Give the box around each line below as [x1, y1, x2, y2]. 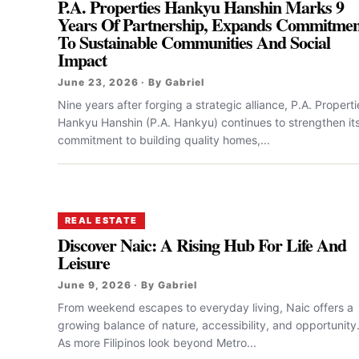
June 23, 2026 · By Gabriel [58, 75, 204, 88]
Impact [58, 46, 112, 73]
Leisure [58, 248, 111, 276]
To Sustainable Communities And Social [58, 28, 331, 55]
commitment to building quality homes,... [58, 132, 270, 147]
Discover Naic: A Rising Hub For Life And [58, 231, 347, 258]
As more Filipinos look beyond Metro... [58, 335, 256, 349]
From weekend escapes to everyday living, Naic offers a [58, 300, 353, 314]
